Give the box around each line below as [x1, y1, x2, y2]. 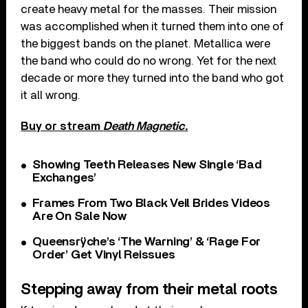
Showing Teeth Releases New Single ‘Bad [32, 159, 262, 172]
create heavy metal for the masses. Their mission [21, 3, 277, 16]
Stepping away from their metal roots [21, 282, 278, 298]
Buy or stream [21, 120, 104, 133]
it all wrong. [21, 89, 81, 102]
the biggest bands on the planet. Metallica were [21, 38, 271, 50]
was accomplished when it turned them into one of [21, 21, 285, 33]
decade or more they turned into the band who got [21, 72, 285, 85]
